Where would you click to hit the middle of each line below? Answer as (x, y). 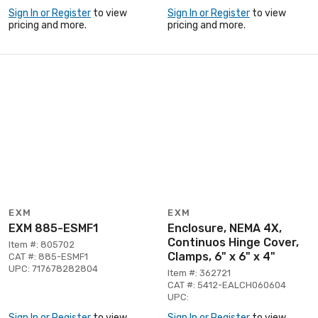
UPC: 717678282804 (53, 268)
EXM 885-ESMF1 (53, 228)
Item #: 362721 (199, 273)
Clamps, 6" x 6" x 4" (221, 256)
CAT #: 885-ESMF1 (48, 256)
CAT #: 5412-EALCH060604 (227, 285)
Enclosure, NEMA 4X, (225, 228)
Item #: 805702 (42, 244)
